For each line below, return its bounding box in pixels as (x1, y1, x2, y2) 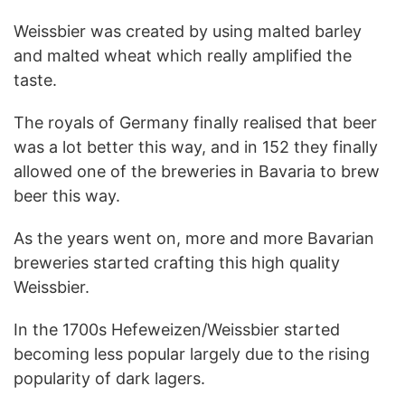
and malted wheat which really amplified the (14, 45, 352, 65)
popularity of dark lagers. (14, 368, 205, 388)
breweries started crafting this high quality (14, 252, 340, 272)
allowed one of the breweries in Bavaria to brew (14, 161, 380, 181)
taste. (14, 70, 57, 89)
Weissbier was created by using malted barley (14, 21, 362, 41)
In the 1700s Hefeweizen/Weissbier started (14, 319, 340, 339)
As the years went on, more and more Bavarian (14, 228, 374, 248)
